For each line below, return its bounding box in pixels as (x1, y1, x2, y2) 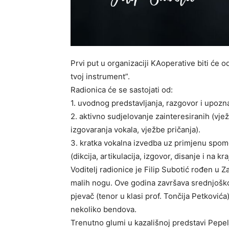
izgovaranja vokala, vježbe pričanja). (71, 125, 200, 135)
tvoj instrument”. (71, 72, 130, 82)
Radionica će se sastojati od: (71, 85, 173, 95)
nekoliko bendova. (71, 204, 136, 215)
